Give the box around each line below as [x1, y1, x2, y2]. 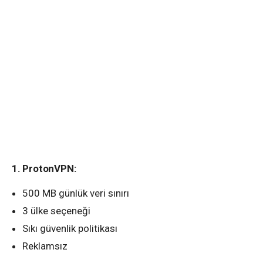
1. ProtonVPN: [12, 162, 76, 174]
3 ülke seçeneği [22, 204, 90, 217]
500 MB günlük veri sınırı [22, 187, 129, 199]
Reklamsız [22, 240, 68, 252]
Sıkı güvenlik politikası [22, 222, 117, 234]
